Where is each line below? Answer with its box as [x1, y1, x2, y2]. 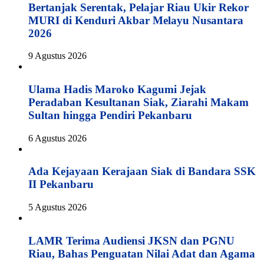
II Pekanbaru [28, 178, 94, 191]
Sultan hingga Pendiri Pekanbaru [28, 109, 192, 122]
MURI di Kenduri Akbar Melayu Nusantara [28, 14, 243, 27]
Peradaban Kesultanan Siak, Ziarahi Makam [28, 96, 249, 109]
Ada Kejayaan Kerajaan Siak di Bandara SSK [28, 165, 256, 178]
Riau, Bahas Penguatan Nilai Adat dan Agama [28, 247, 255, 260]
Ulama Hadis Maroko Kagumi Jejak [28, 83, 206, 96]
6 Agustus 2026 [28, 133, 87, 143]
